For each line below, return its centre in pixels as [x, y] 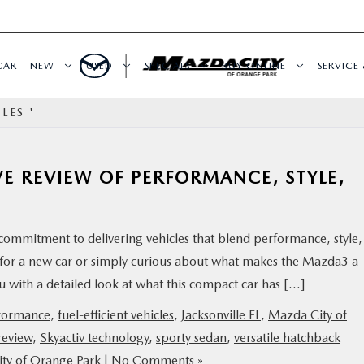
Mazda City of [308, 315]
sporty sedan [191, 338]
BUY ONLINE [254, 65]
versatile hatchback [287, 338]
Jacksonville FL [221, 315]
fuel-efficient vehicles [116, 315]
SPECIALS [167, 65]
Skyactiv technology [94, 338]
